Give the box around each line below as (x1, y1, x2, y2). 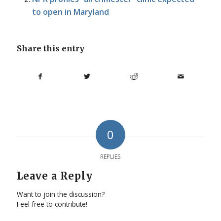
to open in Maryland (32, 6, 109, 17)
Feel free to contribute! (16, 199, 87, 209)
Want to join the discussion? (16, 189, 105, 199)
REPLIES (100, 152, 121, 161)
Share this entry (16, 43, 84, 53)
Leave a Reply (16, 169, 93, 182)
